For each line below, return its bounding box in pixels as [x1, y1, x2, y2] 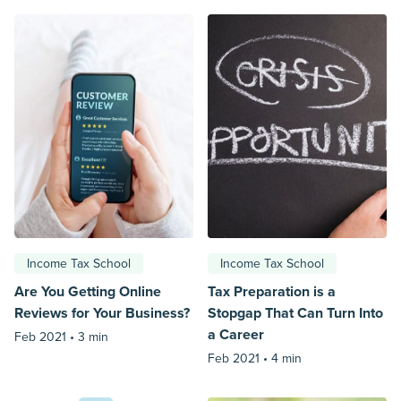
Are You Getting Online [14, 282, 161, 301]
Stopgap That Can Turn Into [208, 303, 383, 322]
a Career [208, 325, 264, 344]
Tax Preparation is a [208, 282, 336, 301]
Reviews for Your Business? [14, 303, 190, 322]
